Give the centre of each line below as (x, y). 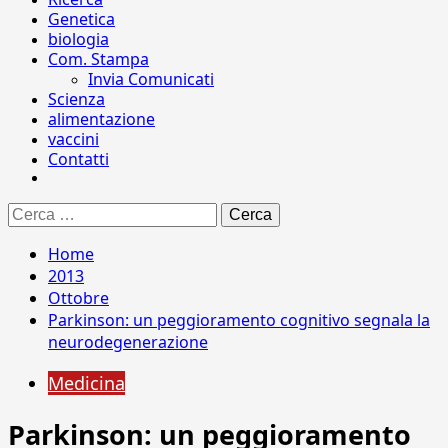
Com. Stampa (98, 59)
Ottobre (78, 298)
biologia (78, 39)
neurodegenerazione (128, 342)
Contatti (78, 159)
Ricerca (31, 210)
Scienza (76, 99)
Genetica (81, 19)
